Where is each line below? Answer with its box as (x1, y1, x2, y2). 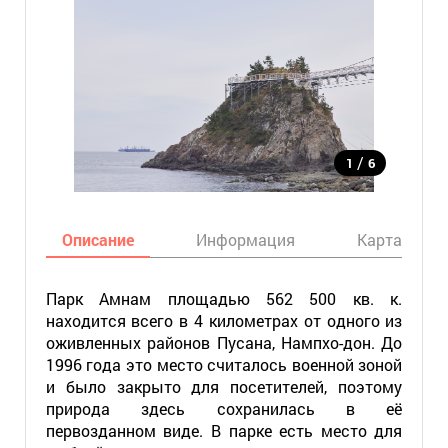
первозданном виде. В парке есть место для (45, 420, 403, 441)
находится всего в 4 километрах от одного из (45, 310, 403, 331)
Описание (61, 229, 134, 250)
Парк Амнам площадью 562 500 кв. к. (45, 288, 403, 309)
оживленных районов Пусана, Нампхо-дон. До (45, 332, 403, 353)
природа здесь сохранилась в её (45, 398, 403, 419)
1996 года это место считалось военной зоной (45, 354, 403, 375)
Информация (195, 229, 295, 250)
